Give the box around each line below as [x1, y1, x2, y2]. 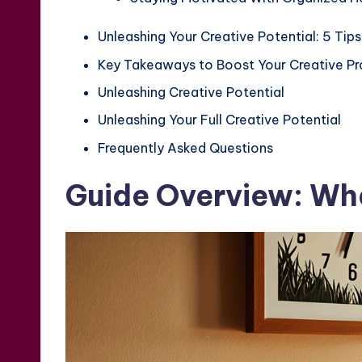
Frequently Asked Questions [98, 139, 273, 156]
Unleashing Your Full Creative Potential [98, 112, 341, 128]
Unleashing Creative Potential [98, 84, 284, 101]
